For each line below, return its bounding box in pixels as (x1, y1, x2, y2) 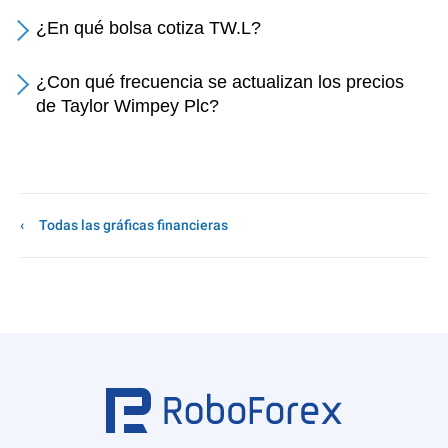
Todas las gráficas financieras (39, 217, 228, 233)
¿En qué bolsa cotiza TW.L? (36, 18, 261, 38)
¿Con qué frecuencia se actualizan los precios (36, 72, 404, 92)
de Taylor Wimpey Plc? (36, 96, 219, 116)
